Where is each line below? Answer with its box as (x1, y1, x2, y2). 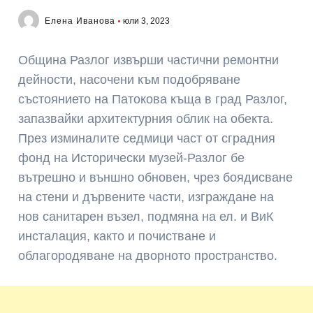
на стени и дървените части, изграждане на (18, 190, 275, 204)
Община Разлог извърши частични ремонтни (18, 53, 279, 67)
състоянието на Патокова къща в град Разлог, (18, 92, 288, 106)
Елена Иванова (45, 16, 116, 26)
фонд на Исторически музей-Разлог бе (18, 151, 245, 165)
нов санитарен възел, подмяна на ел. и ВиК (18, 210, 274, 224)
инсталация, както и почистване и (18, 229, 217, 243)
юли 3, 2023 (123, 16, 170, 26)
